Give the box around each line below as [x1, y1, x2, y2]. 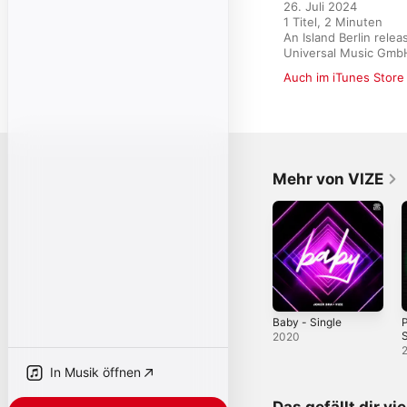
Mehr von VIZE [273, 170, 383, 188]
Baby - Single [273, 314, 342, 329]
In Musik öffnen [50, 364, 141, 380]
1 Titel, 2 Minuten [283, 15, 382, 29]
